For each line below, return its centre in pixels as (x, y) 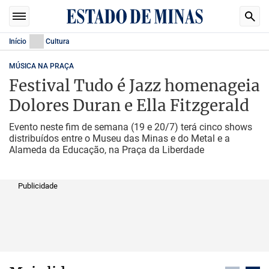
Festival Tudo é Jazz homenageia (134, 86)
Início (18, 41)
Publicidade (38, 186)
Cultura (57, 41)
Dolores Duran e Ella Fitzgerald (129, 105)
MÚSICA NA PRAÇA (41, 66)
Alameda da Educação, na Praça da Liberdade (107, 150)
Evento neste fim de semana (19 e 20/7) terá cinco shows (131, 127)
